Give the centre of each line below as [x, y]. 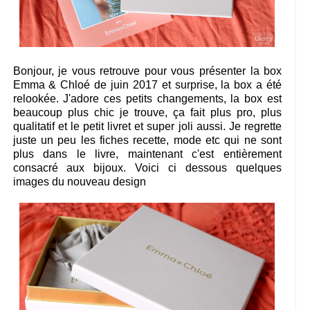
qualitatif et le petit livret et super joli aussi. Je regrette [147, 127]
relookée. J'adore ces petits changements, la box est [147, 99]
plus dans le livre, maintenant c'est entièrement [147, 154]
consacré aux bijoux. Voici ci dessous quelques [147, 168]
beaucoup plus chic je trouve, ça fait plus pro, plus [147, 113]
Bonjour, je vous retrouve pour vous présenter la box [147, 71]
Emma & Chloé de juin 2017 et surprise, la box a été [147, 85]
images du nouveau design [79, 182]
